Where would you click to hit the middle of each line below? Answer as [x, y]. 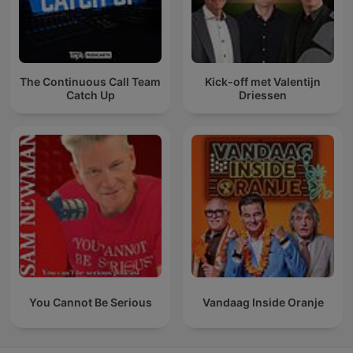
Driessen [263, 95]
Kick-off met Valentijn [263, 81]
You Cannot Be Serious [90, 303]
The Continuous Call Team [90, 81]
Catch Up [90, 95]
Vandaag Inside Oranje [263, 303]
